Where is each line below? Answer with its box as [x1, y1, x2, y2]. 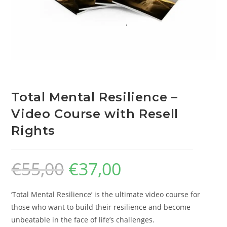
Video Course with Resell [11, 106, 178, 122]
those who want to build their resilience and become [11, 202, 191, 212]
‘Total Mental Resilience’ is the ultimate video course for [11, 190, 201, 200]
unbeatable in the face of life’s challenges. [11, 215, 155, 225]
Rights [11, 123, 56, 138]
